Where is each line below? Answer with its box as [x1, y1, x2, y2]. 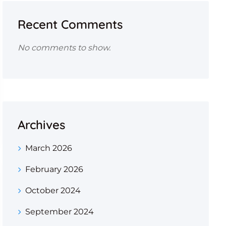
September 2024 [25, 207, 94, 216]
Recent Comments [17, 17, 123, 32]
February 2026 [25, 164, 83, 174]
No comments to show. [17, 43, 110, 52]
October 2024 [25, 186, 81, 195]
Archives [17, 117, 65, 132]
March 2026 [25, 143, 72, 153]
